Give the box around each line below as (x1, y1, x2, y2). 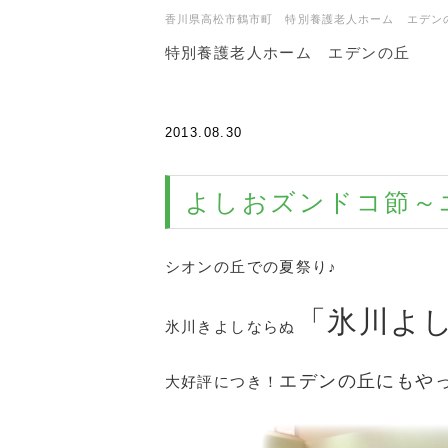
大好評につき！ (164, 373, 280, 391)
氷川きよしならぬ (164, 318, 296, 336)
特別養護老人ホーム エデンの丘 (164, 44, 411, 61)
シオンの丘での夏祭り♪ (164, 258, 338, 276)
